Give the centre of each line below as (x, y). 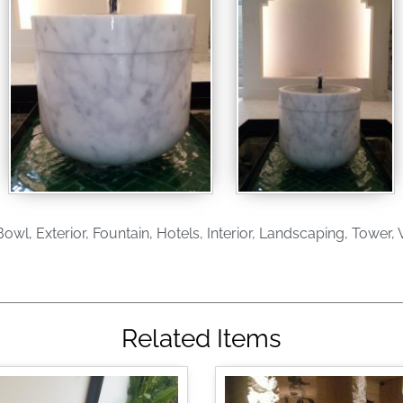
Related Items (201, 339)
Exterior (60, 234)
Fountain (121, 234)
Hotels (178, 234)
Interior (229, 234)
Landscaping (301, 234)
